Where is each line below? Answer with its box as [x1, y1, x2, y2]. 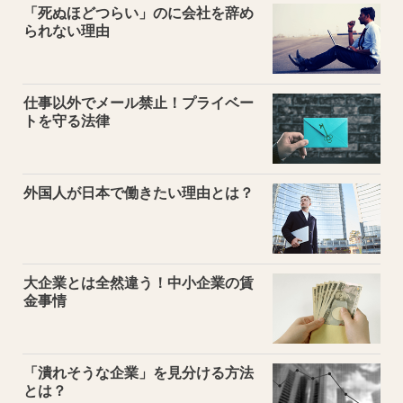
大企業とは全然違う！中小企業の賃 [23, 274, 254, 291]
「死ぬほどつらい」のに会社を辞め [23, 4, 254, 21]
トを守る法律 [23, 112, 110, 129]
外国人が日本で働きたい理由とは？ [23, 184, 254, 201]
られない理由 [23, 22, 110, 39]
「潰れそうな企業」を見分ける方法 [23, 364, 254, 381]
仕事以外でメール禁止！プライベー [23, 94, 254, 111]
